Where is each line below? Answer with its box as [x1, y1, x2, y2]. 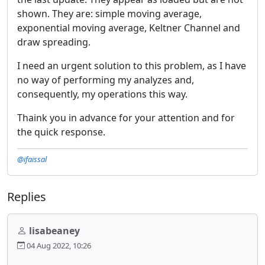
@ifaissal [17, 153, 47, 164]
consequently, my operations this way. [17, 87, 188, 101]
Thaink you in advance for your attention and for [17, 111, 235, 124]
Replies [7, 188, 46, 205]
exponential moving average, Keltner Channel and [17, 21, 240, 34]
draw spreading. [17, 35, 91, 49]
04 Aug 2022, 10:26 [25, 240, 91, 251]
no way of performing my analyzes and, [17, 73, 194, 86]
